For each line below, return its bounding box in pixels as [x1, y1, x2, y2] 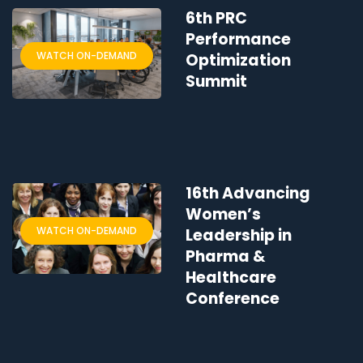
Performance [186, 28, 291, 51]
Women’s [186, 203, 261, 226]
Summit [186, 70, 247, 93]
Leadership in [186, 224, 292, 247]
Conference [186, 288, 280, 310]
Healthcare [186, 267, 276, 289]
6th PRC [186, 7, 247, 30]
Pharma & [186, 246, 266, 268]
